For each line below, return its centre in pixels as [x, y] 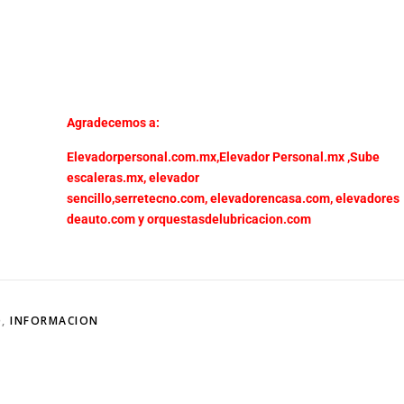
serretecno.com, [161, 199]
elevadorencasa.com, [271, 199]
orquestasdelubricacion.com [229, 220]
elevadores [367, 199]
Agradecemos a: [113, 123]
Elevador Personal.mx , [285, 157]
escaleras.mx [105, 178]
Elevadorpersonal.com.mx [142, 157]
